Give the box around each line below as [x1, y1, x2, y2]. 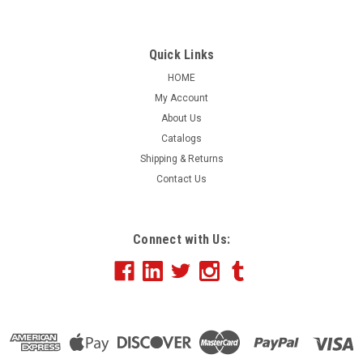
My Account [155, 92, 208, 105]
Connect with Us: [133, 232, 230, 248]
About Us [161, 113, 202, 125]
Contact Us [156, 173, 207, 186]
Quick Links [148, 47, 215, 63]
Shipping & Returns [139, 153, 224, 165]
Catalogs [161, 133, 202, 145]
